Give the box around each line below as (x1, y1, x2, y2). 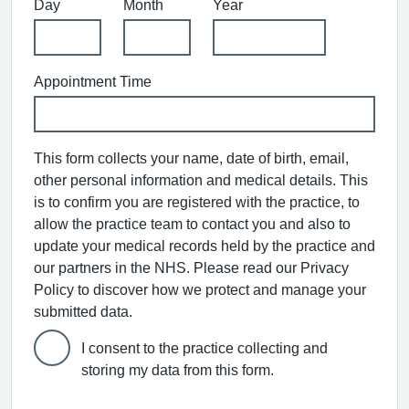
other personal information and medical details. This (34, 172, 368, 187)
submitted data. (34, 303, 132, 319)
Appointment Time (34, 73, 152, 89)
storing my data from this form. (81, 362, 274, 377)
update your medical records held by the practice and (34, 237, 375, 253)
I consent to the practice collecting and (81, 340, 328, 355)
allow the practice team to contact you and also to (34, 215, 351, 231)
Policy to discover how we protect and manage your (34, 281, 366, 297)
